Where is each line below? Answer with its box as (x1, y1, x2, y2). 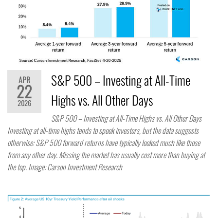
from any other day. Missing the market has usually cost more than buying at (7, 148, 205, 161)
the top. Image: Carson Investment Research (7, 161, 122, 173)
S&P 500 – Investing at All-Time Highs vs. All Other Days (51, 112, 201, 124)
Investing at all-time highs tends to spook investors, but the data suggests (7, 124, 199, 136)
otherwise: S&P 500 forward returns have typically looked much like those (7, 136, 200, 148)
